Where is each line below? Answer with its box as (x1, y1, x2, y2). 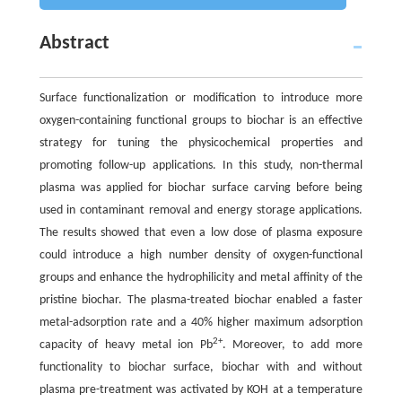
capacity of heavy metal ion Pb (39, 338, 213, 353)
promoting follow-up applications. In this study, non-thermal (39, 159, 363, 173)
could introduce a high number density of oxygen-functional (39, 249, 363, 263)
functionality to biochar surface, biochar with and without (39, 361, 363, 375)
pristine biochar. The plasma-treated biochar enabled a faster (39, 293, 363, 308)
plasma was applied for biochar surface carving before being (39, 181, 363, 196)
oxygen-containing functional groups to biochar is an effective (39, 114, 363, 128)
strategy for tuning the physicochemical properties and (39, 136, 363, 151)
